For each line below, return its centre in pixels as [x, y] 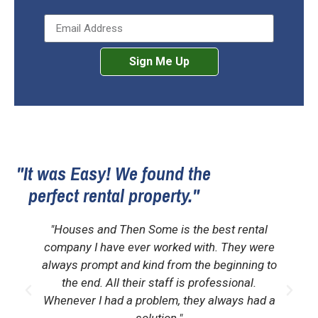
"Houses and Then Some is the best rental [159, 230]
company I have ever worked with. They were [159, 247]
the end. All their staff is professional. [159, 283]
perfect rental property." [114, 196]
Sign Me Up [159, 62]
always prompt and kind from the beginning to [159, 265]
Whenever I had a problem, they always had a [159, 301]
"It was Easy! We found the [114, 174]
